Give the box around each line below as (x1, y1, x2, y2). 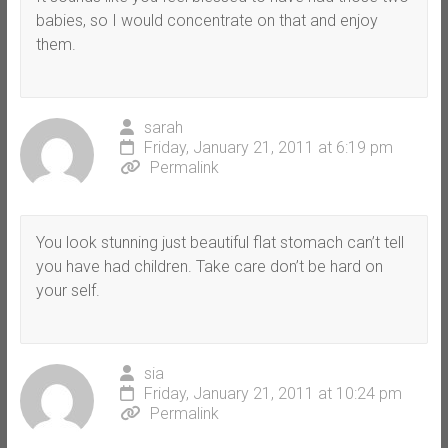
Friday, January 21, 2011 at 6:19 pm (143, 137, 393, 157)
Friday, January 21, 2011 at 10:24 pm (143, 383, 402, 403)
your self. (35, 280, 100, 300)
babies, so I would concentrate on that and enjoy (35, 10, 378, 30)
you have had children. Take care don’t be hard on (35, 256, 383, 276)
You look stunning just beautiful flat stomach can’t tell (35, 232, 404, 252)
